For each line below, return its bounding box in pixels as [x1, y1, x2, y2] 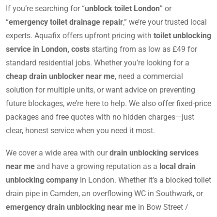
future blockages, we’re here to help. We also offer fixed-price [6, 98, 211, 108]
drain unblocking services [109, 148, 199, 157]
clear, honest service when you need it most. [6, 125, 155, 135]
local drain [159, 161, 196, 171]
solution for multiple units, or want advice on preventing [6, 85, 195, 94]
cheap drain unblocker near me [6, 71, 115, 81]
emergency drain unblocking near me [6, 202, 136, 212]
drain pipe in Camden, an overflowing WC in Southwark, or [6, 188, 203, 198]
